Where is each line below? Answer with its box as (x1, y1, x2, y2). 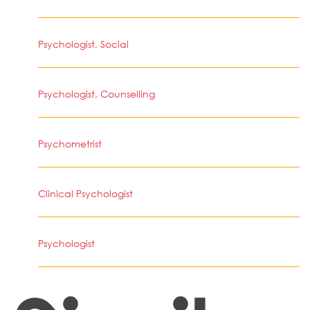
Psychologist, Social (38, 37, 129, 51)
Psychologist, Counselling (38, 87, 155, 100)
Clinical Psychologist (38, 187, 133, 200)
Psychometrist (38, 137, 102, 150)
